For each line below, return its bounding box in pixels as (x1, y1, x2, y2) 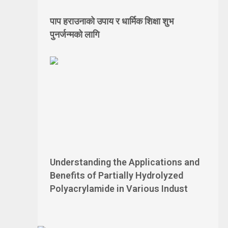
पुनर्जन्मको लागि (50, 29, 99, 40)
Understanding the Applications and (50, 157, 199, 167)
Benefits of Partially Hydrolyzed (50, 170, 183, 181)
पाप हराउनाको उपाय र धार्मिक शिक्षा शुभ (50, 16, 174, 26)
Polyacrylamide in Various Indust (50, 183, 188, 194)
